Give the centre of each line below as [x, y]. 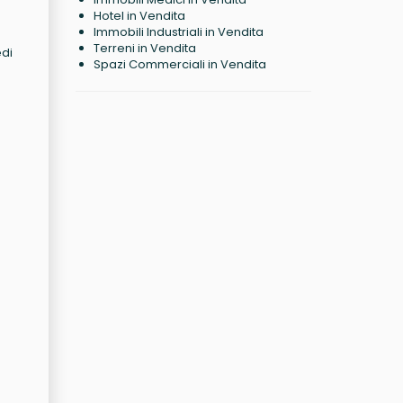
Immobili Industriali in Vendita [178, 32]
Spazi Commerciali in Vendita [179, 64]
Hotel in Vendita [139, 16]
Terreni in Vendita [144, 48]
